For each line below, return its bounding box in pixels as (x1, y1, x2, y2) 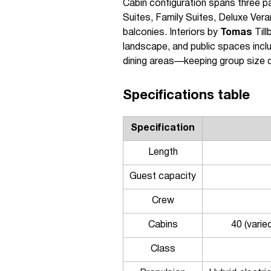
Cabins (148, 221, 178, 229)
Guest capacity (129, 172, 196, 181)
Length (148, 148, 178, 157)
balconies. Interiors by (123, 28, 220, 37)
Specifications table (123, 90, 250, 102)
